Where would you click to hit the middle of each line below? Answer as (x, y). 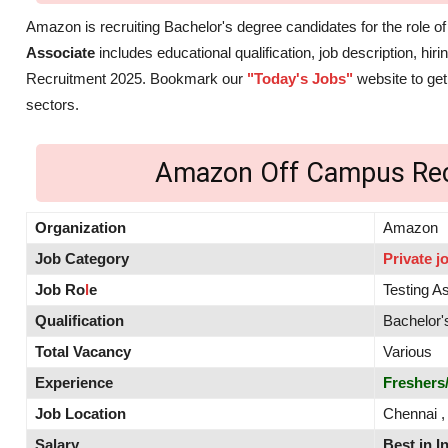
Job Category (82, 259)
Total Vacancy (83, 352)
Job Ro (60, 290)
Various (407, 352)
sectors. (52, 105)
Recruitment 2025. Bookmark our (136, 79)
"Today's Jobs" (300, 79)
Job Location (80, 414)
